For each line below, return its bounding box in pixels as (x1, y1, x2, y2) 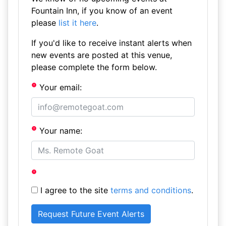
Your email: (37, 82, 82, 92)
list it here (58, 18, 96, 28)
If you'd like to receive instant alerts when (31, 38, 192, 48)
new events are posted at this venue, (31, 50, 172, 60)
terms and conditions (110, 185, 191, 195)
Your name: (37, 126, 83, 136)
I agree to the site (37, 185, 110, 195)
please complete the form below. (31, 62, 157, 72)
